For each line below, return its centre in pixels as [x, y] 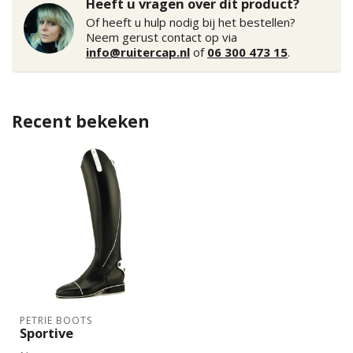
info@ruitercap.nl [138, 52]
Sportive [46, 333]
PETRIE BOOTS [56, 320]
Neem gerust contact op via [162, 37]
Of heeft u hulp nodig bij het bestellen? [191, 22]
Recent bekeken [81, 121]
